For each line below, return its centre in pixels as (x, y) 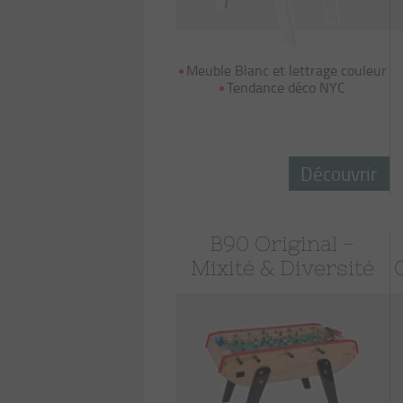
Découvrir (339, 173)
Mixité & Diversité (282, 268)
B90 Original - (282, 244)
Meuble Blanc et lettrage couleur (286, 70)
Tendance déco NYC (287, 87)
